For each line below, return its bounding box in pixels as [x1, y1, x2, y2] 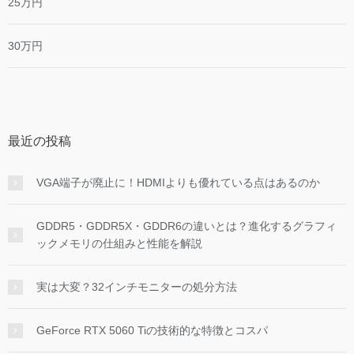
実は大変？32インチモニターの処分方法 [36, 281, 237, 294]
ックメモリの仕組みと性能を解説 [36, 237, 202, 250]
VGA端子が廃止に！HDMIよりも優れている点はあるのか [36, 176, 320, 190]
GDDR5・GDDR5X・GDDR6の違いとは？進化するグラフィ [36, 220, 337, 233]
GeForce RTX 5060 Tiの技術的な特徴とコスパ [36, 324, 268, 337]
